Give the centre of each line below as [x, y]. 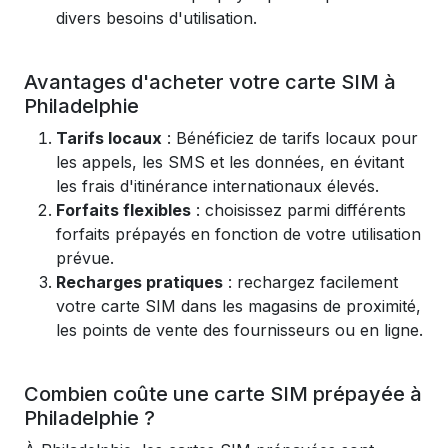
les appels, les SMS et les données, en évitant [230, 162]
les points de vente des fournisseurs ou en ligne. [239, 330]
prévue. [85, 258]
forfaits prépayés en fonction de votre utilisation [238, 234]
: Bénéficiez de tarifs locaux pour [290, 138]
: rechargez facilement [310, 282]
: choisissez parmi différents [298, 210]
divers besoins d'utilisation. [156, 18]
